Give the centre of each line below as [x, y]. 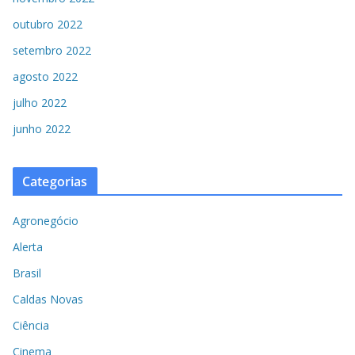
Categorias [55, 182]
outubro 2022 [48, 25]
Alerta [28, 247]
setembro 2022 [52, 51]
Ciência [31, 326]
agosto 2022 [45, 77]
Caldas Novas [48, 300]
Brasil [27, 273]
